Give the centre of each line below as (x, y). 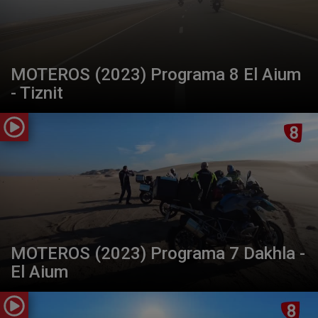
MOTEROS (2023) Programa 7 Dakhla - (158, 253)
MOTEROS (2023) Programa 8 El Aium (156, 74)
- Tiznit (37, 93)
